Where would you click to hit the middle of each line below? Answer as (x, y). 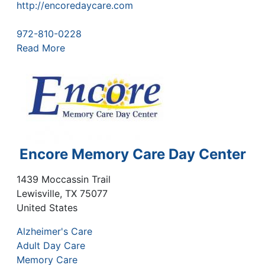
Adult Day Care (51, 246)
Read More (41, 48)
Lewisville (38, 194)
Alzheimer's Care (54, 232)
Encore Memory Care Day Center (132, 154)
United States (47, 208)
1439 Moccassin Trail (64, 180)
